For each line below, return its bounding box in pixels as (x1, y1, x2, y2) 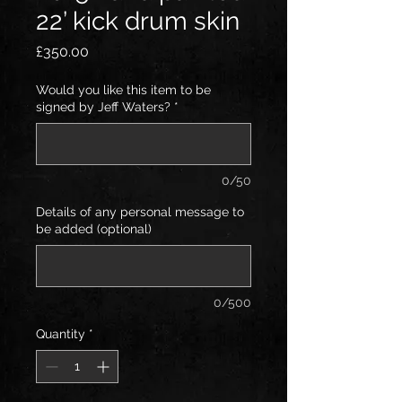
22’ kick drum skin (36, 6, 240, 37)
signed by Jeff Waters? (36, 100, 170, 115)
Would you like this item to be (36, 83, 211, 98)
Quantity (36, 327, 85, 342)
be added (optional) (36, 222, 152, 237)
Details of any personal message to (36, 205, 244, 220)
